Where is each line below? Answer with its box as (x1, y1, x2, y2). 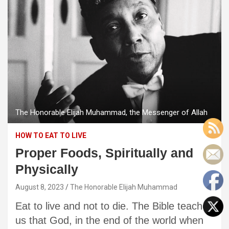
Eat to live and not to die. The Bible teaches (15, 200, 213, 212)
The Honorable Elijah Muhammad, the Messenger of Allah (15, 107, 208, 117)
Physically (15, 162, 78, 176)
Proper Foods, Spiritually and (15, 145, 193, 160)
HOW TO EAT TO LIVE (15, 131, 86, 140)
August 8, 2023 (15, 182, 64, 191)
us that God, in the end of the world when (15, 214, 203, 226)
